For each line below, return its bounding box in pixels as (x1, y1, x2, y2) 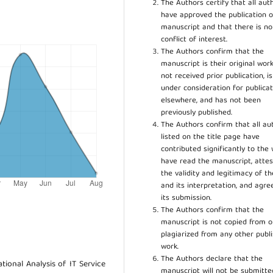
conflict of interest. (161, 32, 228, 47)
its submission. (161, 191, 212, 205)
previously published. (161, 105, 233, 120)
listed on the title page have (161, 130, 260, 144)
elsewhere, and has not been (161, 93, 261, 108)
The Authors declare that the (161, 252, 263, 266)
